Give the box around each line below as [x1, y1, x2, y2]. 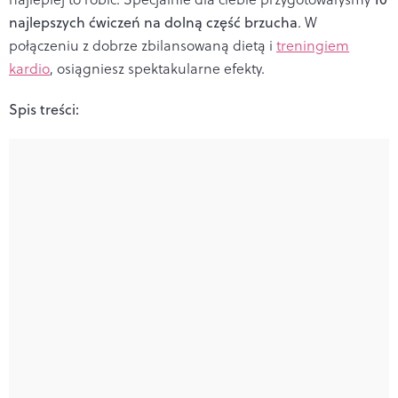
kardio [9, 58, 50, 78]
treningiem [276, 35, 349, 55]
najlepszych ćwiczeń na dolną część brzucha [9, 12, 298, 32]
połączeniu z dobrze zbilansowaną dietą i [9, 35, 276, 55]
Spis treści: [9, 99, 79, 119]
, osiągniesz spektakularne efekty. [50, 58, 265, 78]
